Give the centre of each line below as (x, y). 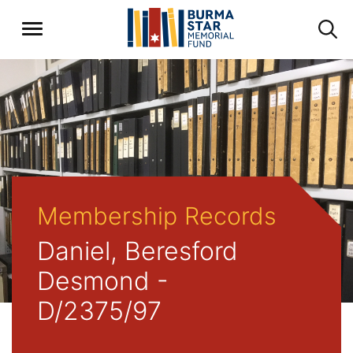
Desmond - (103, 281)
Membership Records (157, 216)
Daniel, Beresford (137, 251)
